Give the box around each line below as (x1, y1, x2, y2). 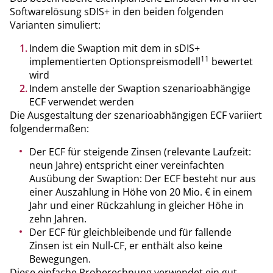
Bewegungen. (29, 252, 91, 266)
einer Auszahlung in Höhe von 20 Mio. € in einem (29, 185, 252, 199)
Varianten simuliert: (10, 18, 101, 32)
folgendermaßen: (10, 121, 89, 135)
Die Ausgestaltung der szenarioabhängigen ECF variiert (10, 108, 262, 122)
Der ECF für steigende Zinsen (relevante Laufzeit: (29, 144, 251, 158)
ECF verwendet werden (29, 94, 134, 108)
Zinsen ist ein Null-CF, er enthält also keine (29, 238, 222, 252)
